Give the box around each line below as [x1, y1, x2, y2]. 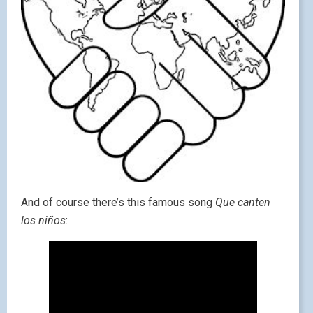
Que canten [215, 195, 270, 209]
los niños [21, 213, 66, 227]
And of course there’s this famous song [21, 195, 215, 209]
